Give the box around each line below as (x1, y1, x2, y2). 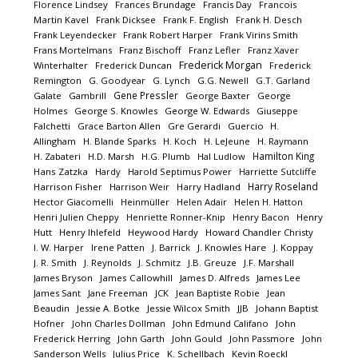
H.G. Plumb (141, 150, 191, 162)
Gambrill (69, 89, 107, 101)
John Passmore (229, 332, 296, 344)
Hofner (34, 317, 66, 329)
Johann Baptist (256, 302, 319, 314)
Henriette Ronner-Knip (126, 211, 226, 223)
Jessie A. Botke (77, 302, 141, 314)
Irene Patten (91, 241, 145, 253)
